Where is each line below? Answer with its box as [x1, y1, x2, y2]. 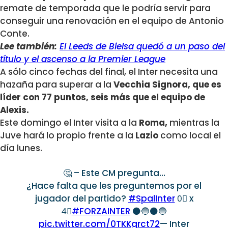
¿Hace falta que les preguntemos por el [26, 179, 202, 192]
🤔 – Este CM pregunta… [63, 166, 165, 179]
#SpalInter [128, 192, 175, 205]
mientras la [167, 116, 219, 129]
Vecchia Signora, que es [113, 78, 221, 91]
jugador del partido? [35, 192, 128, 205]
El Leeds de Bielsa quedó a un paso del [60, 40, 225, 52]
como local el [158, 129, 221, 141]
